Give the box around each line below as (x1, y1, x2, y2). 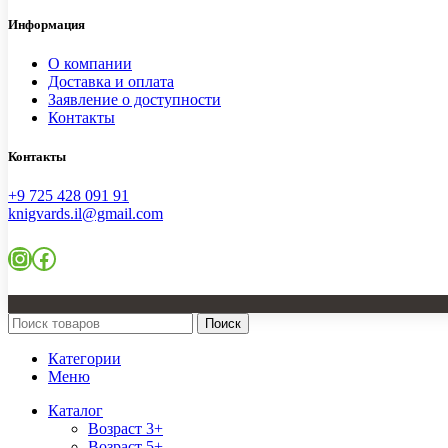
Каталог (48, 402, 103, 420)
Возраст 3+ (88, 420, 163, 438)
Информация (8, 16, 85, 32)
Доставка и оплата (48, 72, 174, 90)
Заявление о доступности (48, 90, 221, 108)
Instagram (7, 244, 104, 271)
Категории (48, 350, 121, 368)
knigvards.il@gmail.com (8, 205, 163, 223)
